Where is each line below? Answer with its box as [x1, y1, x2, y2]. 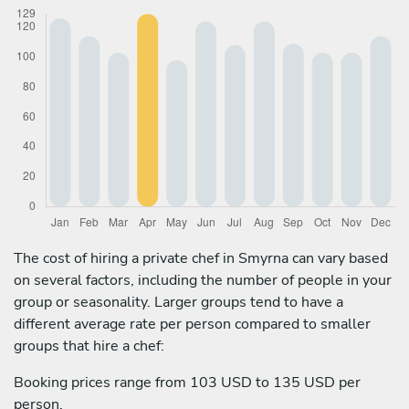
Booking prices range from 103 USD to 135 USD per [14, 372, 361, 393]
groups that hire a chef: [14, 335, 164, 356]
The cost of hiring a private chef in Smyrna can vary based [14, 247, 388, 268]
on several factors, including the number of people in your [14, 269, 392, 290]
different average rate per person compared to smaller [14, 313, 371, 334]
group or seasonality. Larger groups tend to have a [14, 291, 343, 312]
